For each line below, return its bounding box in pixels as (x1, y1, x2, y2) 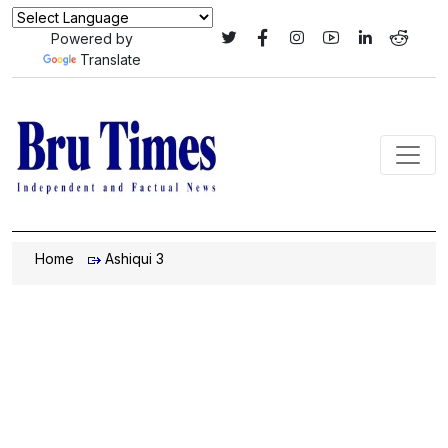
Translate (79, 51, 141, 68)
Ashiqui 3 (105, 250, 164, 267)
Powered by (50, 30, 133, 47)
